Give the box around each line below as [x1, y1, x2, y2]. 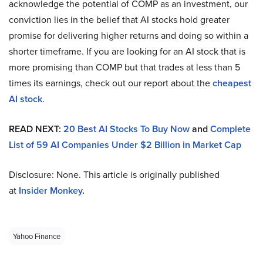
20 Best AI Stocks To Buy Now [63, 122, 190, 136]
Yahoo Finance [13, 231, 60, 242]
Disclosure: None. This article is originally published [9, 168, 220, 181]
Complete [210, 122, 251, 136]
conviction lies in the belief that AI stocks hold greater [9, 13, 230, 26]
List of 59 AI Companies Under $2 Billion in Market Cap [9, 138, 241, 152]
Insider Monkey [19, 184, 82, 198]
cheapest [210, 76, 251, 90]
